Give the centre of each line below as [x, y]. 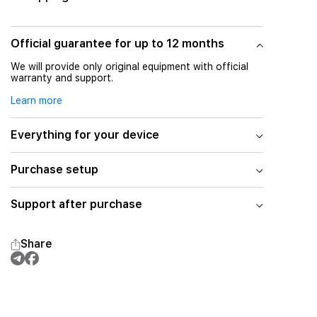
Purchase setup [54, 169]
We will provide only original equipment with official [129, 67]
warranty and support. [62, 78]
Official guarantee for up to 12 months [117, 44]
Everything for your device [85, 135]
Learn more [36, 100]
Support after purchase [76, 204]
